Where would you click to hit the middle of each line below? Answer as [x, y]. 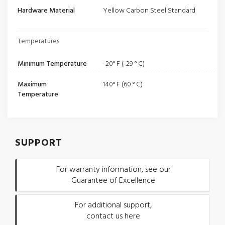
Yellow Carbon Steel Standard [149, 11]
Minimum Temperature [52, 64]
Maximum [32, 85]
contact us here [113, 216]
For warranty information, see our [113, 170]
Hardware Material [46, 11]
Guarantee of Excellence [113, 181]
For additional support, [113, 205]
